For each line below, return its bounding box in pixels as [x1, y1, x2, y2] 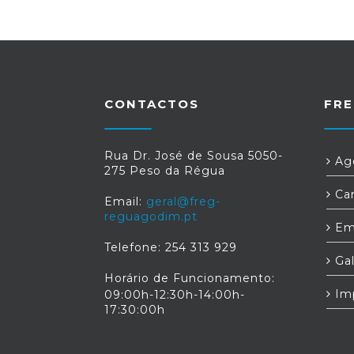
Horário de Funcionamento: [104, 271, 275, 285]
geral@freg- [146, 194, 220, 209]
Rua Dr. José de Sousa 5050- [104, 149, 283, 163]
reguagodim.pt [104, 209, 198, 224]
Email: [104, 194, 146, 209]
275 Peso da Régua [104, 164, 225, 178]
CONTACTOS [104, 96, 199, 111]
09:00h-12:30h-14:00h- [104, 288, 245, 302]
